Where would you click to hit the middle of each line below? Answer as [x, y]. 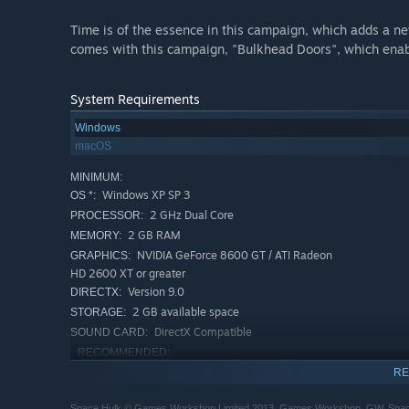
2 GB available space [184, 312]
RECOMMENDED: [124, 353]
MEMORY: [96, 236]
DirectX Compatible [202, 332]
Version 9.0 [155, 292]
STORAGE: [98, 313]
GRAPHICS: [100, 256]
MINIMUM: [96, 178]
